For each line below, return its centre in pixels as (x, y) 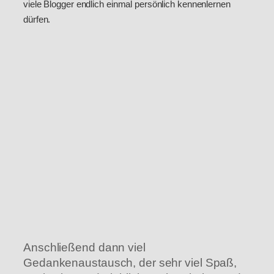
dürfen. (37, 20)
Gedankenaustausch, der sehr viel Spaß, (130, 263)
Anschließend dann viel (84, 248)
